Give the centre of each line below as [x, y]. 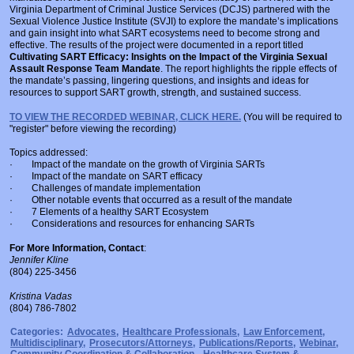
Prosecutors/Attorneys [141, 343]
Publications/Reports [246, 343]
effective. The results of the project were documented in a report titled [156, 45]
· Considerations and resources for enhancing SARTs [132, 224]
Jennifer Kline [39, 260]
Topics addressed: [49, 153]
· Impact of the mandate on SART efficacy [106, 177]
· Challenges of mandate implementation [105, 188]
